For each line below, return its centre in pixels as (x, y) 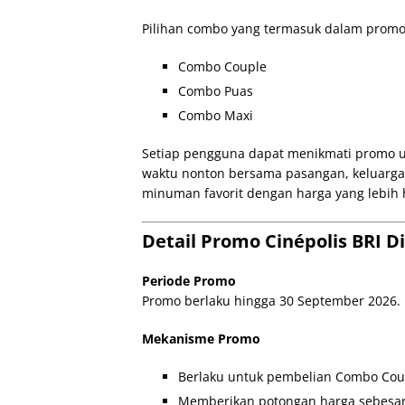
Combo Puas (216, 91)
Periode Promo (189, 281)
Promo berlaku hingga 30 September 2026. (271, 301)
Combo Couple (222, 66)
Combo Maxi (216, 115)
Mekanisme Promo (201, 339)
